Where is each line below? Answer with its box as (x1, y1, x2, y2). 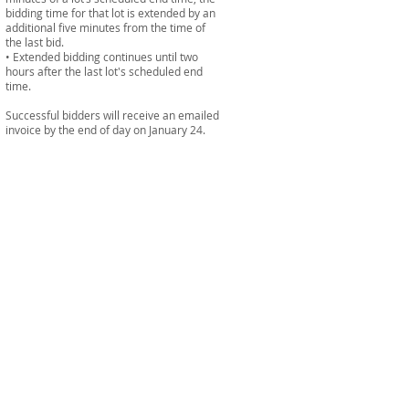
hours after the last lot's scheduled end (5, 64, 203, 79)
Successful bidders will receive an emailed (5, 108, 222, 122)
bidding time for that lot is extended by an (5, 5, 215, 20)
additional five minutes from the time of (5, 20, 205, 35)
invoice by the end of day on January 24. (5, 122, 205, 137)
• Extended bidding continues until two (5, 49, 198, 64)
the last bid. (5, 35, 64, 49)
